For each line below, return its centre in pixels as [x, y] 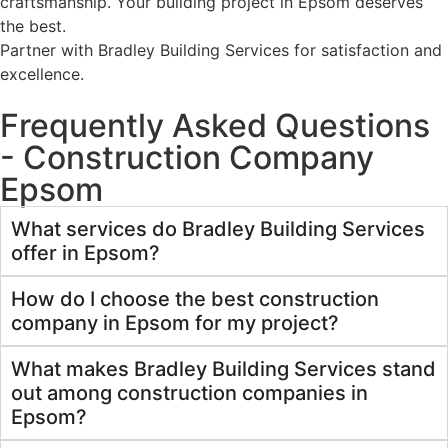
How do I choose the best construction [195, 298]
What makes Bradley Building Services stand [223, 368]
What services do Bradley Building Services [218, 228]
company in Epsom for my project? [175, 322]
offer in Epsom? [85, 252]
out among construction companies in [189, 392]
